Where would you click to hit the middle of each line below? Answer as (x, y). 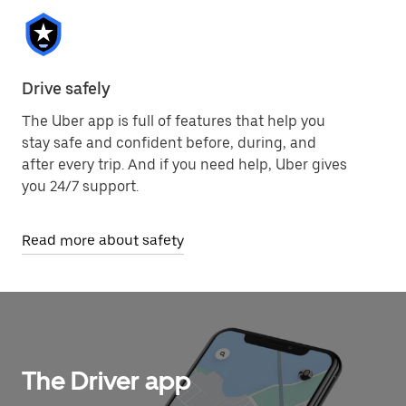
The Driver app (106, 380)
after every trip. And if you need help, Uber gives (184, 164)
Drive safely (66, 88)
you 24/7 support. (80, 186)
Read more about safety (103, 240)
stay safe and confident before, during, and (169, 142)
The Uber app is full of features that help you (174, 121)
